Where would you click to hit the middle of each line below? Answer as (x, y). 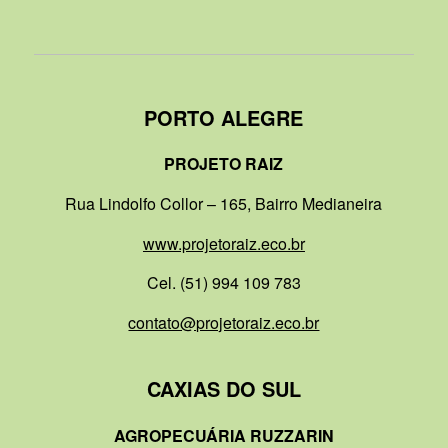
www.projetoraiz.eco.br (223, 243)
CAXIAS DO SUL (223, 389)
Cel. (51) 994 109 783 (223, 283)
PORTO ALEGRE (224, 117)
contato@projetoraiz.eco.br (224, 322)
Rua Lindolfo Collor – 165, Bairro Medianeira (224, 203)
